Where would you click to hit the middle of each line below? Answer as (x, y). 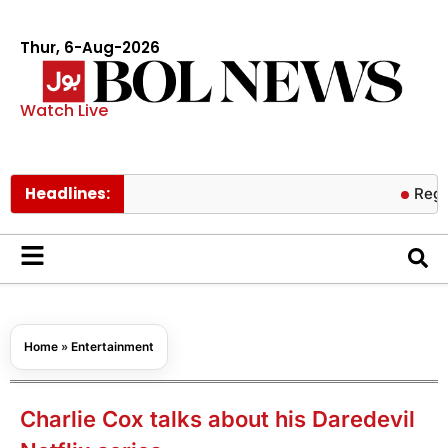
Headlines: (67, 193)
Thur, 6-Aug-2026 (90, 47)
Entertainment (112, 346)
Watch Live (64, 110)
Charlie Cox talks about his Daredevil (217, 418)
